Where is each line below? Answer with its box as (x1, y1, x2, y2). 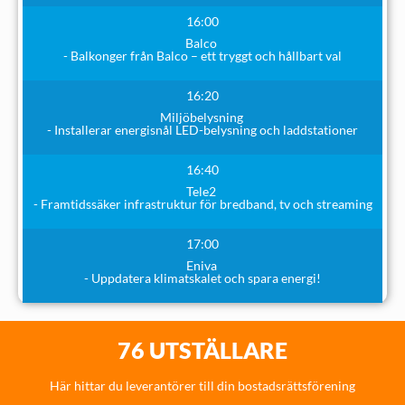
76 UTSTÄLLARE (118, 335, 287, 363)
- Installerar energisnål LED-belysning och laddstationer (47, 121, 358, 137)
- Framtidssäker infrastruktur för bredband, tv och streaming (33, 195, 372, 212)
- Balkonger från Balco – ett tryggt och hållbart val (63, 47, 342, 63)
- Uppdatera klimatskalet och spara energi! (84, 269, 321, 286)
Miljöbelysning (159, 108, 246, 125)
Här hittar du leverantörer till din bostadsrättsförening (50, 377, 355, 393)
